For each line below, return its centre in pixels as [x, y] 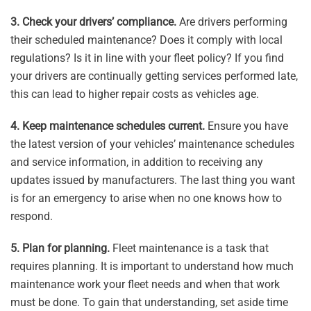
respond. [32, 216]
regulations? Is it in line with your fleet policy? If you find [147, 58]
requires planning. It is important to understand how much [152, 266]
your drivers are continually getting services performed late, [154, 76]
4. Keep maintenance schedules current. [108, 126]
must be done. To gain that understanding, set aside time [149, 302]
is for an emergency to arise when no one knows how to [146, 198]
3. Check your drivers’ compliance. [93, 22]
